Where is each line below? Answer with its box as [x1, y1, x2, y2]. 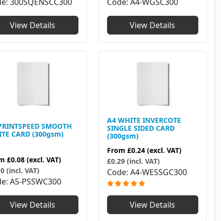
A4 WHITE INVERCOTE [107, 115, 181, 125]
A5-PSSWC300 [10, 176, 61, 187]
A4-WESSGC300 [130, 167, 187, 178]
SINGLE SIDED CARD [107, 123, 175, 133]
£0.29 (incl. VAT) [107, 156, 160, 166]
